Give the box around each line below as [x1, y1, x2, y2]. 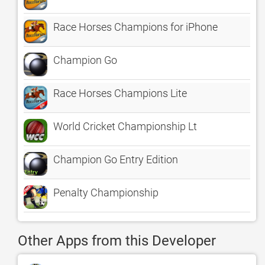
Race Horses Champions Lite [53, 87, 187, 99]
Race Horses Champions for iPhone [53, 21, 218, 33]
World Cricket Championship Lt [53, 120, 197, 132]
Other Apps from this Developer [18, 232, 216, 249]
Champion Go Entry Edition [53, 153, 178, 166]
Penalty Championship [53, 186, 159, 199]
